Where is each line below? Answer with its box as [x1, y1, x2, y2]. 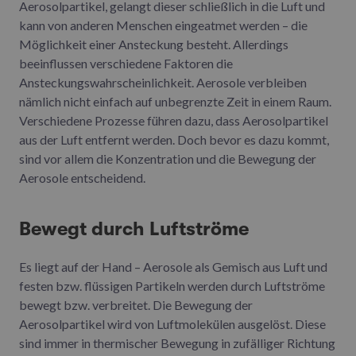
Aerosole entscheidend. [19, 169, 145, 185]
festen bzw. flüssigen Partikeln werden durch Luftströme [19, 277, 325, 293]
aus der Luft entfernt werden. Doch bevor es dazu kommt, [19, 131, 329, 147]
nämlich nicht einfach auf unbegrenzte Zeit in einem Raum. [19, 93, 331, 109]
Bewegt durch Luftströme [19, 217, 249, 240]
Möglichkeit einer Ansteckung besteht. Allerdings [19, 36, 288, 52]
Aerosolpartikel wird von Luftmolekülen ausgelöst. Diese [19, 315, 326, 331]
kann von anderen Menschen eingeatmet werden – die [19, 17, 308, 33]
